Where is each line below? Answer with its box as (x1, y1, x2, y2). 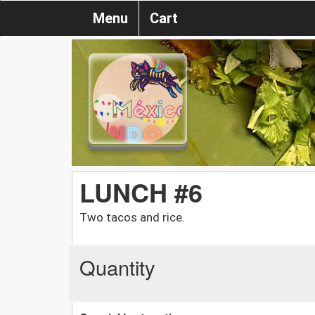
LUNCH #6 (79, 173, 202, 210)
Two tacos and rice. (79, 210, 185, 224)
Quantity (79, 252, 155, 281)
